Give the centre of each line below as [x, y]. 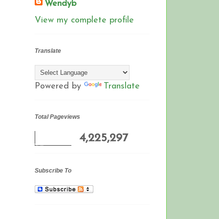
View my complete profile [84, 20]
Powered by [59, 87]
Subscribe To [53, 170]
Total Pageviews [57, 117]
